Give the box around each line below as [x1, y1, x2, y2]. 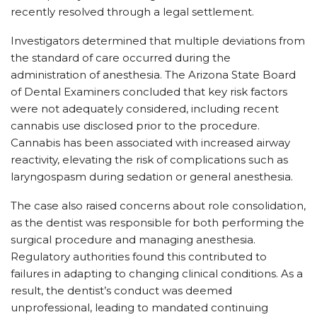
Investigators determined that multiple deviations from [11, 33, 305, 47]
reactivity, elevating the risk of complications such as [11, 152, 288, 166]
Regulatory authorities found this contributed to [11, 249, 267, 263]
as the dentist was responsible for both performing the [11, 215, 304, 229]
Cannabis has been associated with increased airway [11, 135, 290, 149]
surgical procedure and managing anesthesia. [11, 232, 255, 246]
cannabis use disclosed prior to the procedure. [11, 118, 260, 132]
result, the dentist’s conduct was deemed [11, 283, 232, 297]
